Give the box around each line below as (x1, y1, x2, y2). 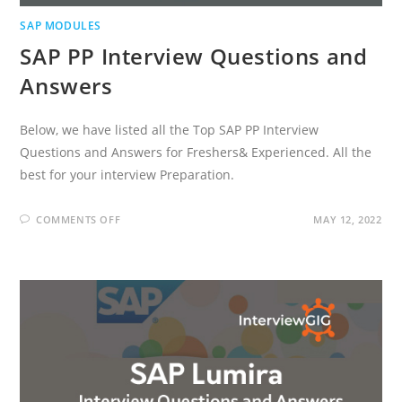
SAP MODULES (20, 18, 102, 34)
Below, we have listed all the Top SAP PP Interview (20, 121, 319, 139)
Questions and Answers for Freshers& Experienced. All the (20, 144, 372, 162)
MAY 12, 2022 (313, 213, 382, 227)
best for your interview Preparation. (20, 166, 235, 184)
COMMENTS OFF (36, 213, 121, 227)
